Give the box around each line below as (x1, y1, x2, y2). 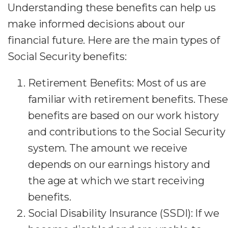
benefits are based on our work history (28, 109, 219, 122)
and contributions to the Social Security (28, 125, 225, 138)
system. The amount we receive (28, 141, 188, 154)
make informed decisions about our (8, 17, 185, 30)
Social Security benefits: (8, 50, 127, 63)
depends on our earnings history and (28, 158, 210, 170)
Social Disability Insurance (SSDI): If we (28, 207, 219, 219)
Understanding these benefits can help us (8, 1, 216, 14)
